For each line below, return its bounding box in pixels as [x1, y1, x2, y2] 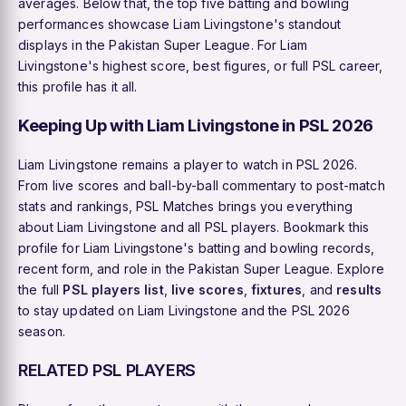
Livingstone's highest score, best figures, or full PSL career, [18, 57, 383, 73]
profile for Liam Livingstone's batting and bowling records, [18, 239, 374, 256]
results [336, 281, 382, 297]
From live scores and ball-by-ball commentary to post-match [18, 177, 385, 193]
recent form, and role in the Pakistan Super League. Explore [18, 260, 384, 276]
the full [18, 281, 63, 297]
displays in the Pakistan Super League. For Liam [18, 36, 308, 53]
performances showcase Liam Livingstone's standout [18, 15, 342, 32]
